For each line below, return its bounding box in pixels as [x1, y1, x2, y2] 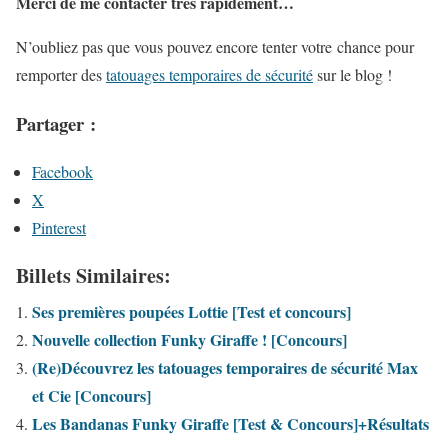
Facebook [32, 161, 93, 183]
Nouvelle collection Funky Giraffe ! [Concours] [32, 328, 347, 352]
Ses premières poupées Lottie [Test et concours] [32, 300, 351, 324]
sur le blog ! [313, 63, 392, 85]
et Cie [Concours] [32, 384, 151, 408]
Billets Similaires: [16, 261, 171, 291]
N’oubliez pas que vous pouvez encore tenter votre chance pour [16, 35, 414, 57]
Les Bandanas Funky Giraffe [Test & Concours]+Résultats [32, 412, 429, 436]
